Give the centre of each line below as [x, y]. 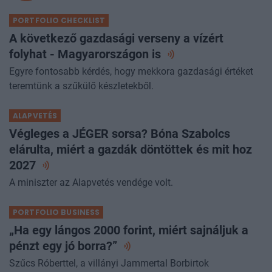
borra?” [99, 246]
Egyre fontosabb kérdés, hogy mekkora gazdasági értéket [131, 72]
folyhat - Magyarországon [80, 54]
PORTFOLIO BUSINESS [56, 212]
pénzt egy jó [43, 246]
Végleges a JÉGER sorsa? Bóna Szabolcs [120, 134]
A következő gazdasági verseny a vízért [116, 39]
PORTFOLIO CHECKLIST [59, 21]
